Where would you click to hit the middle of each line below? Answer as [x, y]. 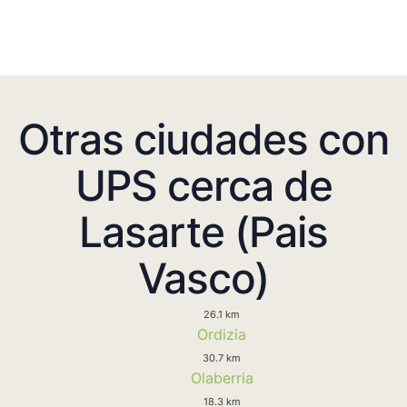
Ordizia [222, 334]
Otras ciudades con [203, 139]
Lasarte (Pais [203, 231]
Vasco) [203, 278]
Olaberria [222, 377]
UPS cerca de [203, 185]
